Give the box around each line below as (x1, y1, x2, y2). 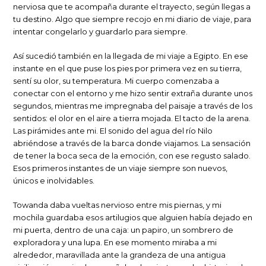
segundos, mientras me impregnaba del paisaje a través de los (13, 101, 253, 110)
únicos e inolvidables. (13, 176, 95, 185)
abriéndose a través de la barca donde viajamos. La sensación (13, 138, 251, 148)
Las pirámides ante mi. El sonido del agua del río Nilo (13, 126, 213, 135)
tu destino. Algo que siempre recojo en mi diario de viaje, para (13, 14, 252, 24)
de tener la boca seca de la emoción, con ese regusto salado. (13, 151, 251, 160)
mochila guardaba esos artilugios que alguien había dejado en (13, 213, 253, 222)
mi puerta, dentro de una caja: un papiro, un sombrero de (13, 225, 234, 235)
